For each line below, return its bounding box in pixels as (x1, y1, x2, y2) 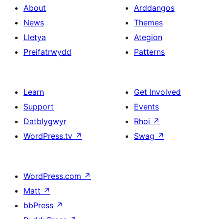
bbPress (23, 200, 56, 210)
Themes (134, 17, 163, 27)
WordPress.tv (23, 131, 75, 141)
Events (134, 101, 159, 111)
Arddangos (134, 2, 175, 13)
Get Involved (134, 87, 181, 97)
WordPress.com (23, 171, 84, 181)
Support (23, 101, 54, 111)
